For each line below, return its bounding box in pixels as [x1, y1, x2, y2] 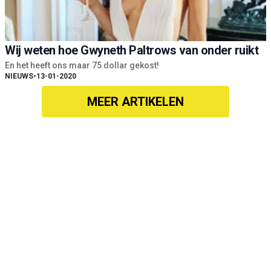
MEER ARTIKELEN [87, 94, 184, 109]
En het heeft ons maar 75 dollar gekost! [5, 60, 159, 71]
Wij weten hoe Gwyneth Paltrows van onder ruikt [5, 43, 258, 58]
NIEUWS [5, 72, 33, 81]
